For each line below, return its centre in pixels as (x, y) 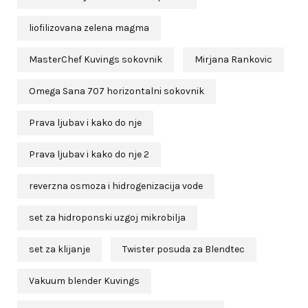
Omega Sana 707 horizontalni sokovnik (117, 91)
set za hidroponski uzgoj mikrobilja (107, 217)
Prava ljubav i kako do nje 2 (89, 154)
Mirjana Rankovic (233, 59)
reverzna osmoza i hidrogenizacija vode (116, 186)
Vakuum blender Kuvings (84, 280)
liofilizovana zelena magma (89, 27)
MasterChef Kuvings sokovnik (96, 59)
